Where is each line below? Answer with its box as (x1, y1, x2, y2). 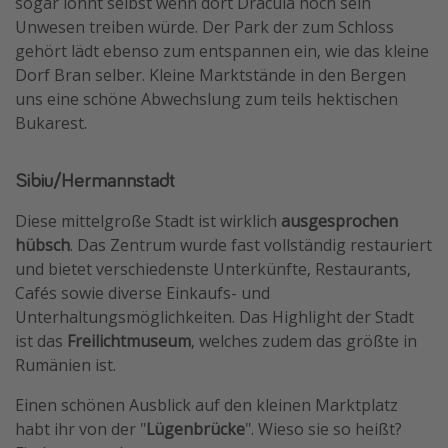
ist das (15, 330, 67, 353)
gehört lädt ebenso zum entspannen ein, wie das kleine (15, 40, 429, 63)
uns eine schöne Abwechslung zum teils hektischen (15, 88, 398, 111)
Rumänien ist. (15, 354, 116, 377)
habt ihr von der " (15, 418, 146, 441)
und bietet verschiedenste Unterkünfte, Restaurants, (15, 258, 411, 281)
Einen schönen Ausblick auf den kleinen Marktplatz (15, 394, 398, 417)
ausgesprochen (281, 210, 398, 233)
